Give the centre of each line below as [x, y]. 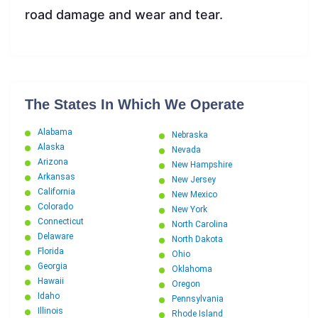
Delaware [55, 237]
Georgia [53, 267]
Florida [51, 252]
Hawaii [51, 281]
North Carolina [200, 225]
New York [190, 210]
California [56, 192]
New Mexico [194, 195]
